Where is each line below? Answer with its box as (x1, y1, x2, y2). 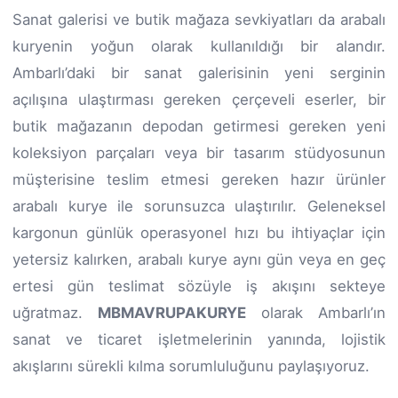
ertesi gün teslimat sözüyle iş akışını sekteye (12, 276, 386, 295)
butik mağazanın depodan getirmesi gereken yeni (12, 116, 386, 135)
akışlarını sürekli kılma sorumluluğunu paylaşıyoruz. (12, 356, 370, 375)
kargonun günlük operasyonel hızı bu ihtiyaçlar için (12, 223, 386, 242)
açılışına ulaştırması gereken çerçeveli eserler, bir (12, 90, 386, 108)
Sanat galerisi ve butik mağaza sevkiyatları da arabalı (12, 10, 386, 28)
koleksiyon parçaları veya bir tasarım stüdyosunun (12, 143, 386, 162)
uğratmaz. (12, 303, 98, 322)
